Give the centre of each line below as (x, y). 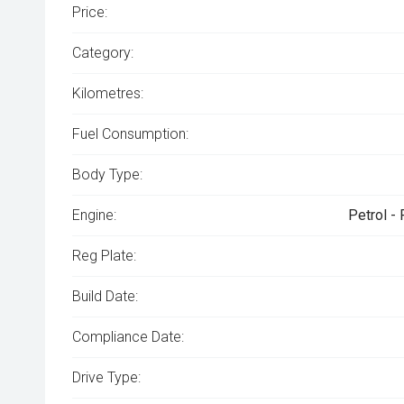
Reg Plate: (104, 256)
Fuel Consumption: (130, 134)
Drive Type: (106, 377)
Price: (90, 12)
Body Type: (107, 174)
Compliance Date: (128, 337)
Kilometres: (108, 93)
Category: (103, 53)
